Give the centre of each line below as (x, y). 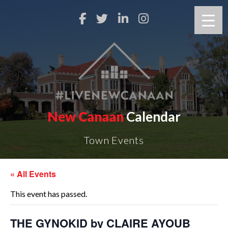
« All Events (33, 174)
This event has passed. (49, 194)
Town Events (114, 140)
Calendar (152, 117)
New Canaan (85, 117)
